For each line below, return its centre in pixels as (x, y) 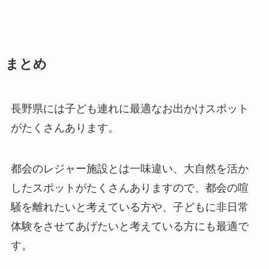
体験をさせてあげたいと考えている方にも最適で (129, 226)
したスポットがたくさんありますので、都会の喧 (129, 188)
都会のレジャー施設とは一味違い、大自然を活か (129, 168)
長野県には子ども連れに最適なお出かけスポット (129, 109)
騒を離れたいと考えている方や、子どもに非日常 (129, 207)
